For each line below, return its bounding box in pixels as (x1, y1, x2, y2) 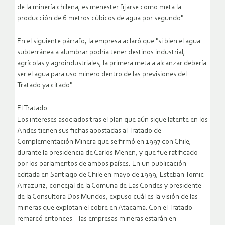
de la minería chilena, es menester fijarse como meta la (17, 4, 181, 12)
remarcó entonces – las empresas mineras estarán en (17, 215, 176, 223)
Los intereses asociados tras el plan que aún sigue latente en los (17, 116, 208, 124)
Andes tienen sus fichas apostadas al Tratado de (17, 127, 161, 135)
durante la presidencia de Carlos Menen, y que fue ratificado (17, 149, 198, 157)
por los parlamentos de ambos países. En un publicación (17, 160, 186, 168)
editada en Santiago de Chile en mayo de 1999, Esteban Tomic (17, 171, 204, 179)
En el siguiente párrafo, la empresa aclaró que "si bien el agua (17, 38, 200, 46)
